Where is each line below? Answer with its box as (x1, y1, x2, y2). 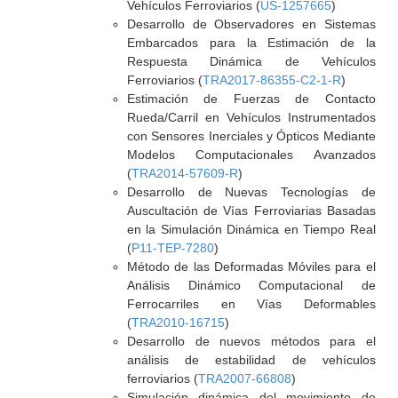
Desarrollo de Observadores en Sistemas (126, 17, 376, 31)
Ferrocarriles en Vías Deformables (126, 297, 376, 311)
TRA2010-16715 (131, 315, 225, 330)
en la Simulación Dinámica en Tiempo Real (126, 222, 376, 236)
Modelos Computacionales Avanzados (126, 147, 376, 162)
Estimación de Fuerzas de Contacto (126, 92, 376, 106)
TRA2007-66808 (197, 371, 291, 386)
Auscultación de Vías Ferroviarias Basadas (126, 203, 376, 218)
